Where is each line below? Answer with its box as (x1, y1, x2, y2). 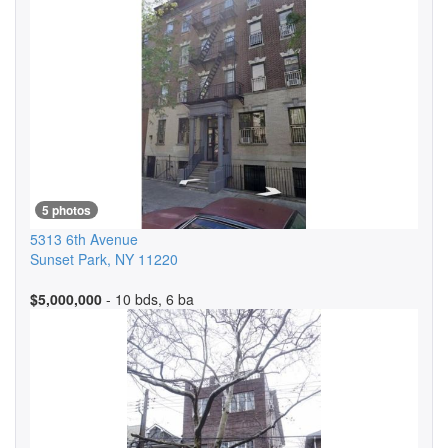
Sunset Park (30, 249, 107, 269)
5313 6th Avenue (30, 229, 138, 249)
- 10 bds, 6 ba (102, 289, 194, 309)
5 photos (42, 201, 91, 219)
